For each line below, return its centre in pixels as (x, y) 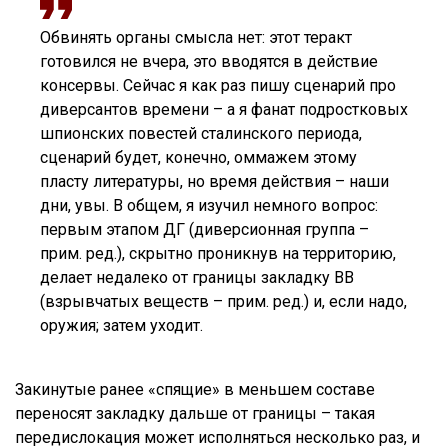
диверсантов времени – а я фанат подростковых (224, 109)
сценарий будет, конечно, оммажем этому (198, 157)
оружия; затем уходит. (121, 325)
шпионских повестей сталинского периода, (201, 133)
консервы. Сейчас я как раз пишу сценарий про (218, 85)
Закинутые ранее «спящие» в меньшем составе (195, 389)
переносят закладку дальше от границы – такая (195, 413)
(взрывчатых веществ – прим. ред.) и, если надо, (223, 301)
